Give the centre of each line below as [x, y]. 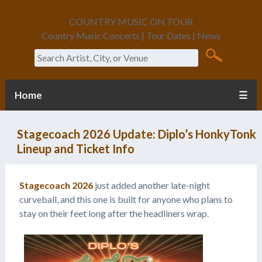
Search [48, 49]
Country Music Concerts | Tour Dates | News [131, 35]
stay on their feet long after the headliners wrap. [114, 213]
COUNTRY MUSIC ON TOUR [131, 21]
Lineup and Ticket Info [75, 148]
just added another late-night [151, 185]
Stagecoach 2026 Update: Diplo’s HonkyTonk [136, 134]
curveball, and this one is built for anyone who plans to [126, 199]
